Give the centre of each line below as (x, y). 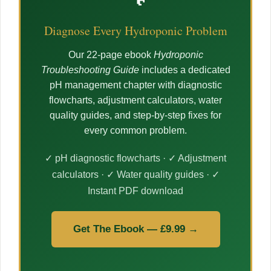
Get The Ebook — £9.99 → (135, 229)
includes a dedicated (184, 70)
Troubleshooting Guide (90, 70)
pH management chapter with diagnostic (135, 85)
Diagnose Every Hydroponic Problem (135, 31)
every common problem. (135, 131)
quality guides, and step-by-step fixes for (135, 116)
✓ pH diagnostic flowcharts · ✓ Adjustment (135, 158)
